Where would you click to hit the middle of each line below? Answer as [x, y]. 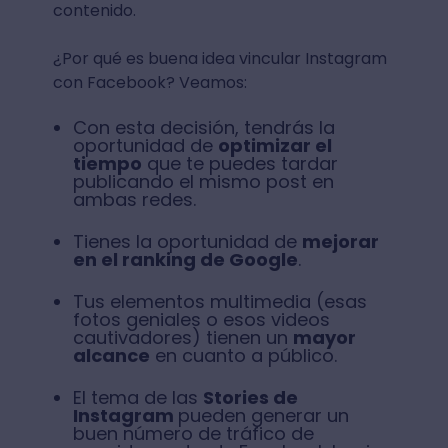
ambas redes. [134, 199]
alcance [111, 355]
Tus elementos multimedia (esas [219, 301]
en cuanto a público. [243, 355]
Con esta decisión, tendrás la [203, 127]
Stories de [250, 397]
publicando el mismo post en [203, 181]
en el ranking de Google [185, 259]
